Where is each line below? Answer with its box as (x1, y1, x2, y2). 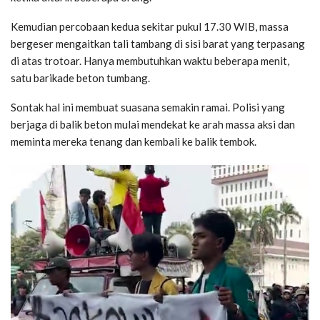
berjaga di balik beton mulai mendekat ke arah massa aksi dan (11, 117, 295, 131)
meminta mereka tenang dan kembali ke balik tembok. (11, 134, 256, 148)
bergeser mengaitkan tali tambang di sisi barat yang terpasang (11, 36, 305, 50)
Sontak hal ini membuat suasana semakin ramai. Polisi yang (11, 100, 285, 114)
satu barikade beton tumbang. (11, 71, 150, 84)
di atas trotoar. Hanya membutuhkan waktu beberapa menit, (11, 54, 289, 67)
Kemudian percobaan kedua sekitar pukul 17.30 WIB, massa (11, 19, 289, 33)
